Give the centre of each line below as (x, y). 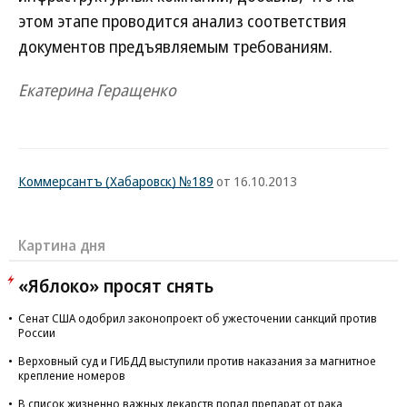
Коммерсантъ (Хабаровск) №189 (116, 181)
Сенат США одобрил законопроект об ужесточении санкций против (198, 318)
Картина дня (62, 245)
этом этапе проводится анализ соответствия (182, 21)
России (37, 333)
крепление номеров (72, 375)
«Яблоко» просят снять (116, 286)
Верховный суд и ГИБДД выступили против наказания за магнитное (197, 361)
